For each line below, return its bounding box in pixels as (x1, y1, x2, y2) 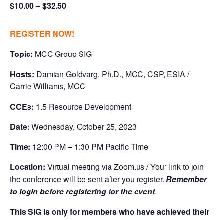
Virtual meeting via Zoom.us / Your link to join (47, 161, 204, 172)
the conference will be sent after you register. (10, 173, 166, 185)
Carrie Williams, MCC (10, 81, 85, 92)
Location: (10, 161, 47, 172)
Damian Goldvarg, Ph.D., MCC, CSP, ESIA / (36, 68, 189, 80)
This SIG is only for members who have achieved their (10, 206, 209, 217)
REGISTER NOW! (10, 28, 74, 39)
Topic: (10, 48, 33, 59)
